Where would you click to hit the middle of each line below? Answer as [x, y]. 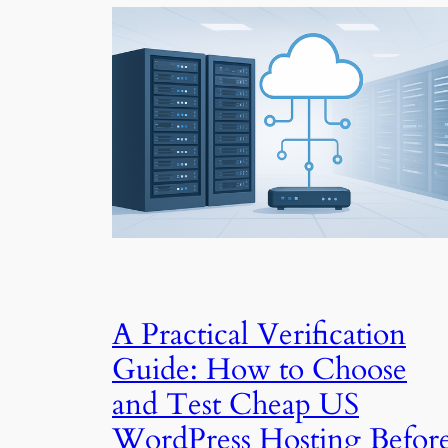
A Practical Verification [259, 334]
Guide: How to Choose [259, 369]
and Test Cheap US [235, 404]
